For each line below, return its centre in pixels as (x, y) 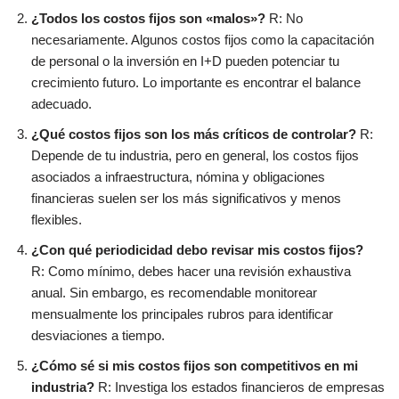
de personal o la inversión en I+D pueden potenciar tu (185, 61)
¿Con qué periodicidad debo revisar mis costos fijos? (197, 250)
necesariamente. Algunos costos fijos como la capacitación (203, 40)
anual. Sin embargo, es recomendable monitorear (174, 293)
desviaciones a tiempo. (98, 336)
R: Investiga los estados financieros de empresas (240, 387)
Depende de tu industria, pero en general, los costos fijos (195, 156)
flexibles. (57, 220)
